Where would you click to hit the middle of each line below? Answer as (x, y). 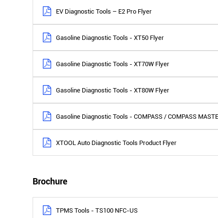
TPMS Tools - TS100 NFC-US (97, 210)
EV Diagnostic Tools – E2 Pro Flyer (104, 11)
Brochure (50, 181)
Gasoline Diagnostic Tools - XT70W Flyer (113, 64)
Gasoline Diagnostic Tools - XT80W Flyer (113, 90)
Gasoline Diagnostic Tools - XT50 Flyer (110, 37)
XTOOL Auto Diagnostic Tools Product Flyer (117, 143)
